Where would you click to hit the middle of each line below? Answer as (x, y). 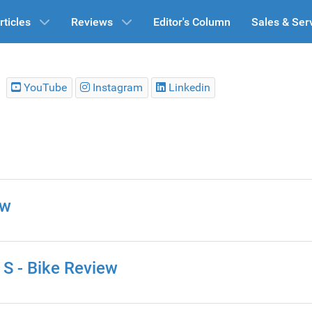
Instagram (118, 87)
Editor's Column (192, 22)
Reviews (92, 22)
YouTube (46, 87)
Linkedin (189, 87)
